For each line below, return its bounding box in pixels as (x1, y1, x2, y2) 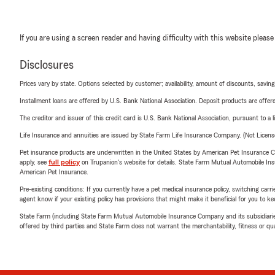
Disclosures (20, 59, 74, 72)
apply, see (20, 158, 48, 166)
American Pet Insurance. (20, 168, 88, 176)
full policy (48, 158, 80, 166)
